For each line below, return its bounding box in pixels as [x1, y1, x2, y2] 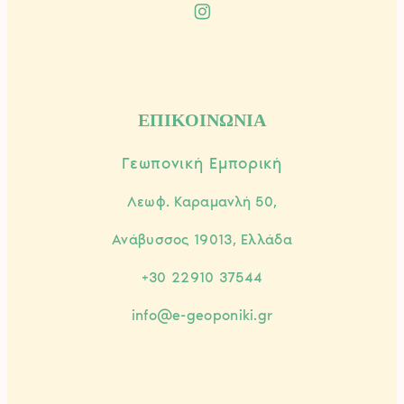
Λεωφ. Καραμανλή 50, [126, 193, 278, 211]
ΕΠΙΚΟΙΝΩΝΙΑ [138, 110, 266, 131]
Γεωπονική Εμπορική [122, 153, 282, 174]
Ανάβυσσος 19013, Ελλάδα [112, 231, 292, 249]
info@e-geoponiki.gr [131, 307, 273, 325]
